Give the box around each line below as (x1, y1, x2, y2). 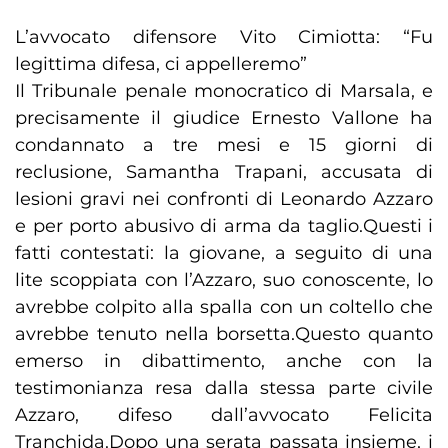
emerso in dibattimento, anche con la (15, 350, 433, 373)
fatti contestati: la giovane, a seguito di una (15, 242, 433, 265)
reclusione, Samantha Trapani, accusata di (15, 161, 433, 184)
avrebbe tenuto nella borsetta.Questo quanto (15, 323, 433, 346)
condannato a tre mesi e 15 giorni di (15, 134, 433, 157)
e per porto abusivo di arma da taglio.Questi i (15, 215, 433, 238)
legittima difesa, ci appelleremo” (15, 53, 307, 76)
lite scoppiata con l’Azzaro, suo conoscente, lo (15, 269, 433, 292)
